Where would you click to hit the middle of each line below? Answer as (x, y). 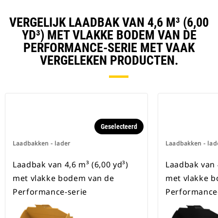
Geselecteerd (119, 127)
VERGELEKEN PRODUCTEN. (109, 61)
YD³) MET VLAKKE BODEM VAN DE (109, 35)
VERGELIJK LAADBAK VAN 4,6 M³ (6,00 (109, 23)
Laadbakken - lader (42, 144)
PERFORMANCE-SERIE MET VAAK (109, 48)
